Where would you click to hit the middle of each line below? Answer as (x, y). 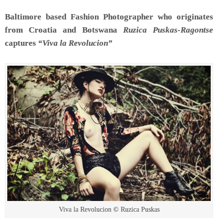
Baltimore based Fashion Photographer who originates (109, 17)
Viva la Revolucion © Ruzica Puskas (109, 209)
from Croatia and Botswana (64, 30)
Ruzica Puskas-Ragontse (168, 30)
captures (21, 43)
